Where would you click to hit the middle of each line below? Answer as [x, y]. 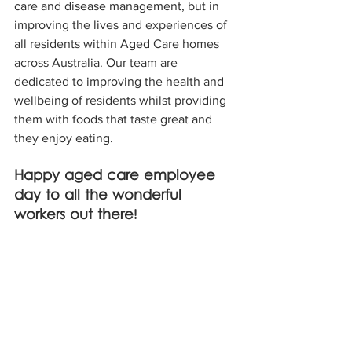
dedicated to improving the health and [121, 81]
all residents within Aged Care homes [118, 43]
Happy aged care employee [117, 176]
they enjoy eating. [65, 137]
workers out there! [75, 215]
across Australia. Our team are [97, 62]
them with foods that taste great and [115, 119]
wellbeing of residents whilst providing [122, 100]
